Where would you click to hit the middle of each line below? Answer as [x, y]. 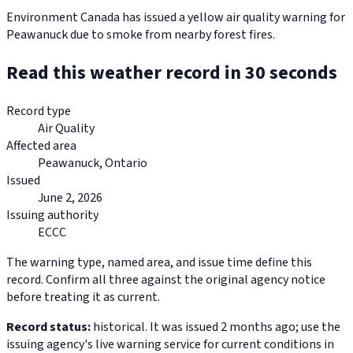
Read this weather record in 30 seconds [172, 73]
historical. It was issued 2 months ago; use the [216, 327]
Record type [39, 111]
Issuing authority [52, 216]
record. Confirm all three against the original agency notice [166, 280]
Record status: [48, 327]
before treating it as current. [83, 297]
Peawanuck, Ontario [93, 163]
